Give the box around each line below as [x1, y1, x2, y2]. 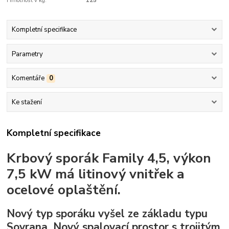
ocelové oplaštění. [7, 180, 121, 199]
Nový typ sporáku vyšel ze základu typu [7, 206, 208, 221]
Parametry [11, 49, 43, 59]
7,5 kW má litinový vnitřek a [7, 165, 185, 184]
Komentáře [11, 73, 44, 83]
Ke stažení [11, 98, 42, 107]
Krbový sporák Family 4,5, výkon [7, 149, 212, 168]
